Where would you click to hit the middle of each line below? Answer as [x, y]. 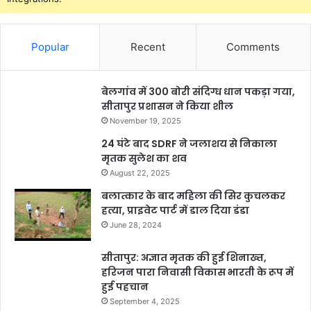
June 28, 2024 [136, 225]
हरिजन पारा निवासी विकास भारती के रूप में [197, 272]
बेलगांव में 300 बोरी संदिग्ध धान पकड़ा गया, [198, 91]
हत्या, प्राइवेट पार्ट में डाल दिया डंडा [175, 210]
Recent [148, 47]
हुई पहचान [125, 286]
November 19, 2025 [145, 120]
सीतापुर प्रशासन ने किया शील [167, 106]
